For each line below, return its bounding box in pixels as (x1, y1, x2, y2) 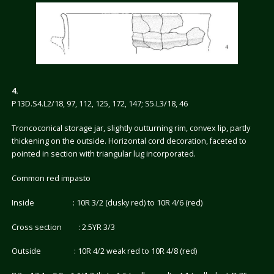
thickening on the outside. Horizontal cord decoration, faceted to (11, 135, 246, 146)
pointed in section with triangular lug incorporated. (11, 148, 196, 159)
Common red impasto (11, 172, 91, 183)
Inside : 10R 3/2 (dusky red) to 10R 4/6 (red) (11, 197, 202, 208)
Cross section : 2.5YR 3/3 (11, 221, 115, 232)
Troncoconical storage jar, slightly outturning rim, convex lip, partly (11, 122, 250, 133)
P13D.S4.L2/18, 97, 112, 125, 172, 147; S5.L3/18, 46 (11, 98, 188, 109)
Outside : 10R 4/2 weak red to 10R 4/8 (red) (11, 246, 197, 257)
